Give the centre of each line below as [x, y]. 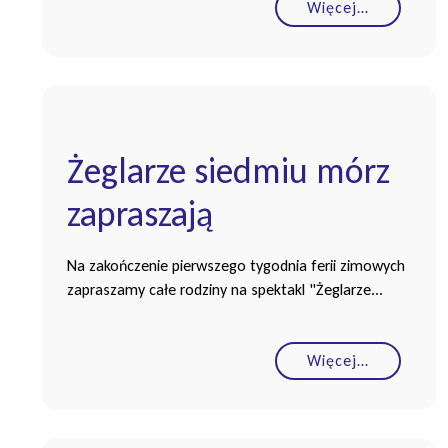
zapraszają [140, 213]
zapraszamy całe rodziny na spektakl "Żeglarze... [225, 289]
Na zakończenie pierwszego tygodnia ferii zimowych [236, 265]
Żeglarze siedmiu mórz [228, 170]
